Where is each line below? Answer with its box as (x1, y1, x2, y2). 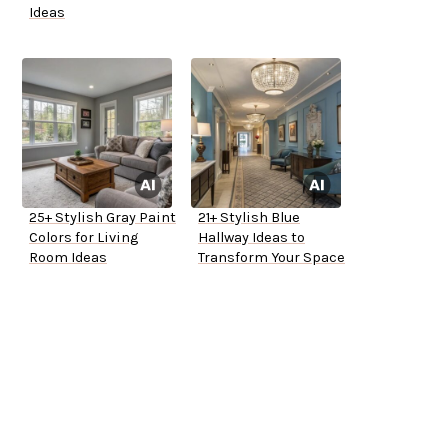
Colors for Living (29, 229, 138, 247)
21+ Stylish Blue (198, 209, 300, 227)
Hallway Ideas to (198, 229, 305, 247)
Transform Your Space (198, 249, 345, 267)
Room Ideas (29, 249, 107, 267)
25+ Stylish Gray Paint (29, 209, 176, 227)
